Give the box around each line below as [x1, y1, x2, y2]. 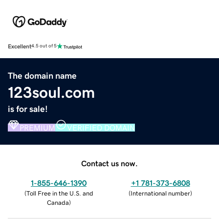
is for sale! [8, 104, 48, 113]
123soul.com [8, 84, 95, 100]
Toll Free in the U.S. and [26, 190, 93, 197]
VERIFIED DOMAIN [67, 123, 135, 131]
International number [131, 190, 190, 197]
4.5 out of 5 [31, 44, 57, 49]
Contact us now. [81, 159, 138, 167]
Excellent [8, 43, 31, 49]
